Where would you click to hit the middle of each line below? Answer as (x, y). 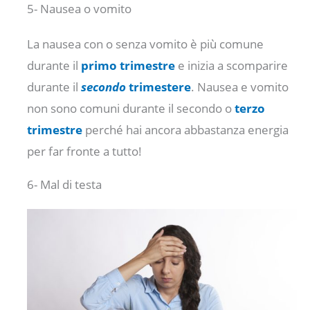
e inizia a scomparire (232, 66)
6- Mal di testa (65, 185)
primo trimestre (128, 66)
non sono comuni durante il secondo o (131, 109)
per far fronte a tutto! (85, 152)
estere (173, 87)
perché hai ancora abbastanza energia (186, 130)
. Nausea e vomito (240, 87)
